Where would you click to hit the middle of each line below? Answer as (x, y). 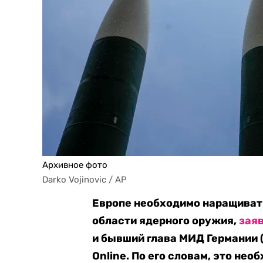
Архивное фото (75, 165)
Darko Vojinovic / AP (85, 180)
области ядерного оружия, (166, 221)
